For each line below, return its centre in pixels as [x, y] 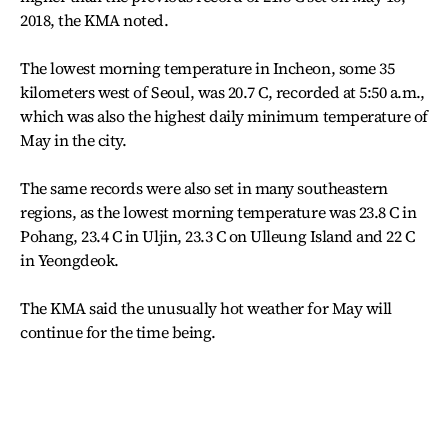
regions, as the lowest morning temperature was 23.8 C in [218, 212]
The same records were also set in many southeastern [204, 188]
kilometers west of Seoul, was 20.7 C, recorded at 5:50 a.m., [222, 92]
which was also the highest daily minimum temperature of [224, 116]
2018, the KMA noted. [94, 20]
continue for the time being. [118, 332]
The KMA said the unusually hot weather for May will [206, 308]
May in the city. [73, 140]
